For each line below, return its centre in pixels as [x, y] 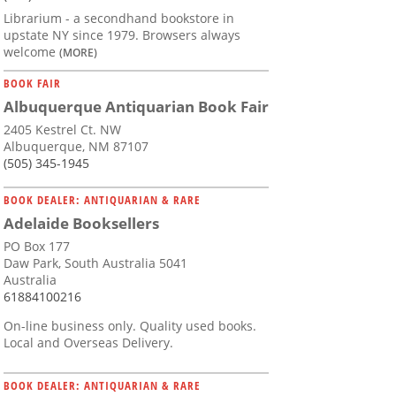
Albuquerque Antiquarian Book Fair [136, 107]
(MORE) [78, 53]
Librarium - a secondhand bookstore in [119, 19]
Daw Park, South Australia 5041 [95, 263]
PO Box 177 [37, 247]
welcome [31, 52]
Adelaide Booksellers [81, 224]
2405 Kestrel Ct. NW [62, 130]
